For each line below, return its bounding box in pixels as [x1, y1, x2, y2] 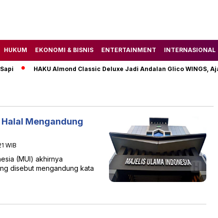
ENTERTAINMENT [101, 46, 156, 54]
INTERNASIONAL [164, 46, 216, 54]
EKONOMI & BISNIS [35, 46, 93, 54]
